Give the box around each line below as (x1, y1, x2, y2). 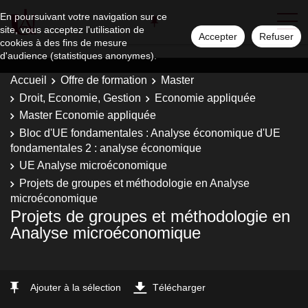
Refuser (259, 31, 294, 42)
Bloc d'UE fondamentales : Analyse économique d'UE (19, 126, 280, 139)
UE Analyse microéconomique (19, 159, 167, 171)
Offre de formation (60, 74, 147, 86)
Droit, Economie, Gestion (19, 91, 141, 104)
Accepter (199, 31, 237, 42)
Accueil (10, 74, 47, 86)
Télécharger (153, 282, 206, 293)
